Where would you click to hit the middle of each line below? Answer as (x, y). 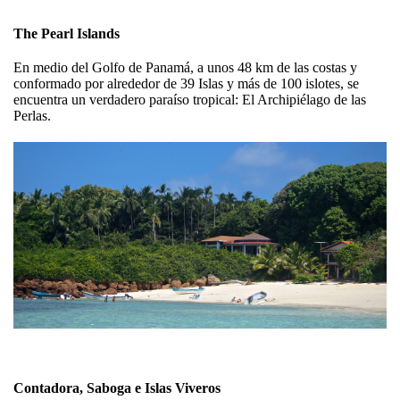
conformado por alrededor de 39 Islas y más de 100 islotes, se (186, 84)
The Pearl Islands (67, 34)
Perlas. (32, 116)
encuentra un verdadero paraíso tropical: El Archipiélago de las (190, 100)
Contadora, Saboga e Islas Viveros (117, 388)
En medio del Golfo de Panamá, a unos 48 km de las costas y (185, 68)
